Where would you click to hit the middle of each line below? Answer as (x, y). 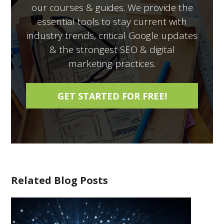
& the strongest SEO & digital (112, 49)
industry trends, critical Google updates (112, 35)
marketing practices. (112, 63)
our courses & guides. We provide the (112, 7)
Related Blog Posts (60, 180)
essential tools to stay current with (112, 21)
